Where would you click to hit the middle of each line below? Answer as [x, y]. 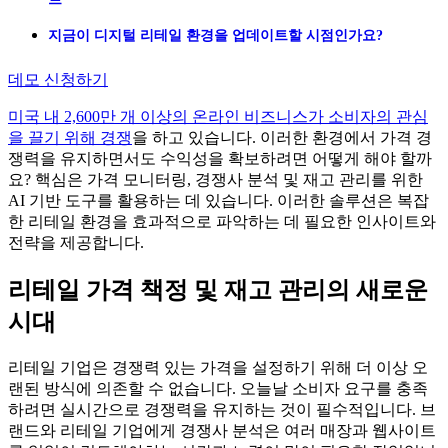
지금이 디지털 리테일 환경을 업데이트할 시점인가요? [215, 35]
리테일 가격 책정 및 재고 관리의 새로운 [218, 289]
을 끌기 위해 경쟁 [70, 137]
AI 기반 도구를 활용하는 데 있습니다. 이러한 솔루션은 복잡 [218, 200]
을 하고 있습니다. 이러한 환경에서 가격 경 [282, 137]
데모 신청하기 [58, 79]
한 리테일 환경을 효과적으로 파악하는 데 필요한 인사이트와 [222, 221]
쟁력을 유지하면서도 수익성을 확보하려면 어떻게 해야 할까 [220, 158]
